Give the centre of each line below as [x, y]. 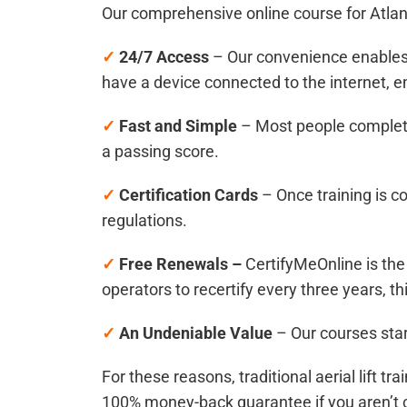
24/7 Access [164, 57]
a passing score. [160, 152]
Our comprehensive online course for [236, 14]
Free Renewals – [180, 264]
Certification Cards [189, 195]
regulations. [144, 221]
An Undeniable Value [198, 333]
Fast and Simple [180, 126]
